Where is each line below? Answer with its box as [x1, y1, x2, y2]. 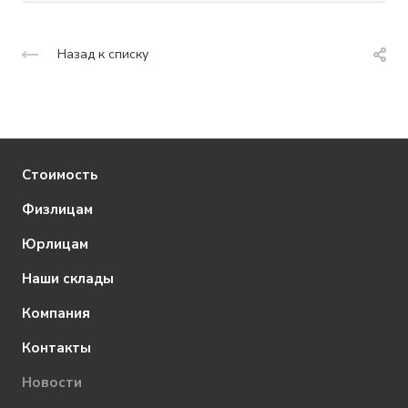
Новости [22, 373, 82, 392]
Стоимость [22, 166, 97, 184]
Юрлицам [22, 235, 88, 253]
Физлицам [22, 200, 93, 219]
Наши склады [22, 270, 114, 288]
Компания [22, 304, 90, 322]
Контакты [22, 339, 91, 357]
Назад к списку [57, 45, 148, 63]
